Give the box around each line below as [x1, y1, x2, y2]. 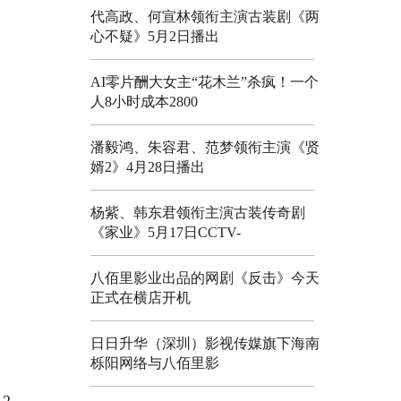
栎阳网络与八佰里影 [90, 354, 219, 371]
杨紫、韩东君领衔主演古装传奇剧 [90, 204, 305, 220]
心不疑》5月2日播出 [90, 28, 219, 44]
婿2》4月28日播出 [90, 158, 205, 175]
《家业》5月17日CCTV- [90, 224, 241, 240]
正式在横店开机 [90, 289, 191, 305]
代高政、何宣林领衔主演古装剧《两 [90, 8, 320, 24]
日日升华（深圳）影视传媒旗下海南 [90, 335, 320, 351]
